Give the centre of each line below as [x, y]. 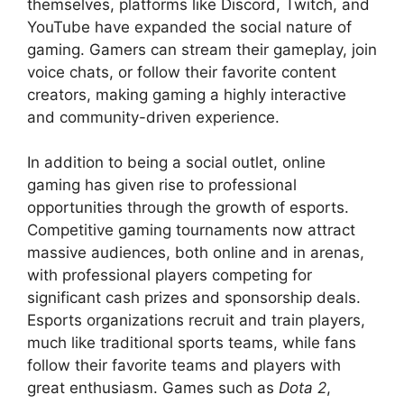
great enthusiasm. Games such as [153, 388]
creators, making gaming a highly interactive [187, 94]
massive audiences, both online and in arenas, [196, 252]
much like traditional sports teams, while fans [192, 343]
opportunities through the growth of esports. [188, 207]
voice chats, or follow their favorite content [182, 72]
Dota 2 [303, 388]
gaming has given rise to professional [162, 185]
